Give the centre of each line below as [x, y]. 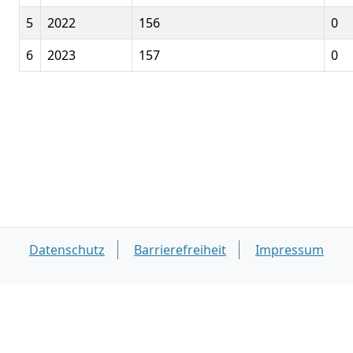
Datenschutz [67, 250]
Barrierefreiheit [180, 250]
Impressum [290, 250]
